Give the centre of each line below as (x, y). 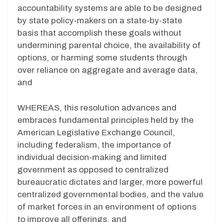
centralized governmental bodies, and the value (111, 194)
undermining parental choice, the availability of (109, 46)
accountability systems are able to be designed (110, 8)
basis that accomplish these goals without (99, 33)
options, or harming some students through (102, 58)
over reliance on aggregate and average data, (108, 70)
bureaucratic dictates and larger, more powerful (110, 182)
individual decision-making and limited (92, 157)
